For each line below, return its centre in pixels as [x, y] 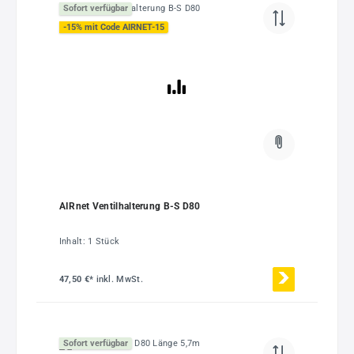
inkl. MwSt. [119, 279]
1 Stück [104, 241]
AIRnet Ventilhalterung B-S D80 [130, 207]
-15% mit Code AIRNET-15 [113, 27]
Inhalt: [73, 241]
